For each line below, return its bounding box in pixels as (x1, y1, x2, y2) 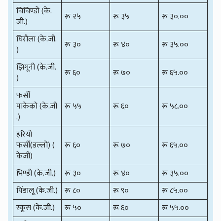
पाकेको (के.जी (16, 99, 58, 113)
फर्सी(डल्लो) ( (16, 138, 55, 152)
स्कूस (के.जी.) (16, 201, 55, 215)
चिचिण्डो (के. (16, 4, 52, 18)
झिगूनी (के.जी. (16, 60, 57, 74)
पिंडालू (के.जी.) (16, 184, 58, 197)
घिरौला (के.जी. (16, 32, 57, 46)
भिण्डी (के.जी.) (16, 166, 56, 180)
